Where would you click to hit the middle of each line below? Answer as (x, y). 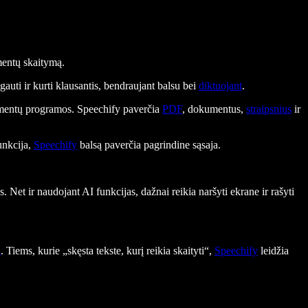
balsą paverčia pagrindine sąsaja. (149, 144)
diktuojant (220, 85)
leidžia (273, 250)
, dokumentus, (214, 109)
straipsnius (269, 109)
